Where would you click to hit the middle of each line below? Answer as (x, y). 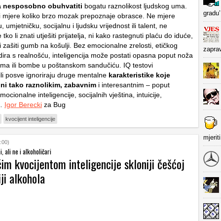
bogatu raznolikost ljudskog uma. (135, 6)
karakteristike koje (139, 75)
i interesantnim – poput (133, 85)
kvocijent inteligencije (30, 119)
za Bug (54, 105)
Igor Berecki (23, 105)
